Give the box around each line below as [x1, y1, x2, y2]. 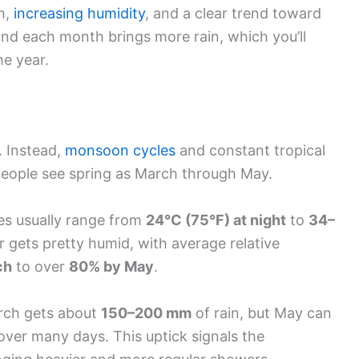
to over [12, 258, 69, 276]
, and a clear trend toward [145, 4, 321, 22]
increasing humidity [14, 4, 145, 22]
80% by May [69, 258, 154, 276]
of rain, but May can [192, 304, 332, 321]
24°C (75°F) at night [146, 212, 286, 229]
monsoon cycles [65, 142, 175, 159]
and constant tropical [175, 142, 325, 159]
